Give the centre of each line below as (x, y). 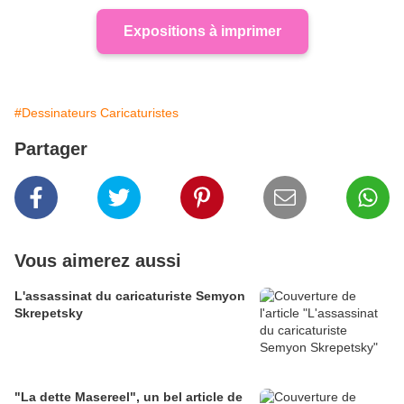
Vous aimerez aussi (98, 261)
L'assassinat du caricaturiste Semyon (130, 296)
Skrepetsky (49, 313)
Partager (51, 149)
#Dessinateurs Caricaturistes (96, 113)
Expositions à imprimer (202, 32)
